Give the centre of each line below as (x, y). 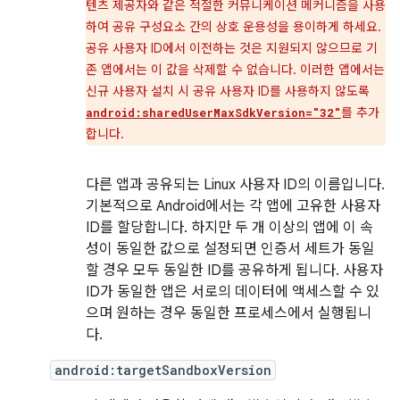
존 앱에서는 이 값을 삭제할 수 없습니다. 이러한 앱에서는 (235, 70)
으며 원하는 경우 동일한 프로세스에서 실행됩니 (229, 313)
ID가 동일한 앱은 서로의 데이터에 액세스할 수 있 (233, 292)
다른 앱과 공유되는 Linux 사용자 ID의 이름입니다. (235, 185)
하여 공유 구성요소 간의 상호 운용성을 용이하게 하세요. (233, 27)
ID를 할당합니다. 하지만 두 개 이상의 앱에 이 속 (229, 228)
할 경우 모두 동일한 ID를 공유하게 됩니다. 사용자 (234, 271)
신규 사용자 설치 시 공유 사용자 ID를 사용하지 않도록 (228, 91)
